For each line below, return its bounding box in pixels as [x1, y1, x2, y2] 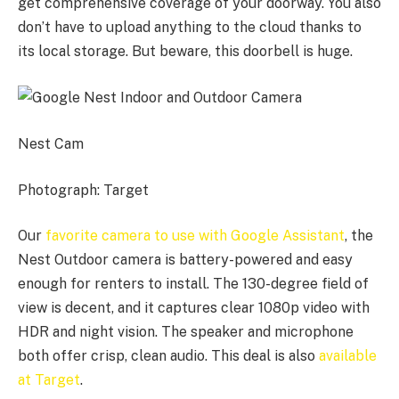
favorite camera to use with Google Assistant [45, 227, 345, 245]
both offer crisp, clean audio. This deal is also [18, 347, 319, 365]
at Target [18, 371, 80, 389]
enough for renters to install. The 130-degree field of [18, 275, 369, 293]
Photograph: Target [18, 181, 149, 199]
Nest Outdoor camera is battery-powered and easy [18, 251, 353, 269]
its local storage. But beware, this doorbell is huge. [18, 42, 353, 60]
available [319, 347, 377, 365]
